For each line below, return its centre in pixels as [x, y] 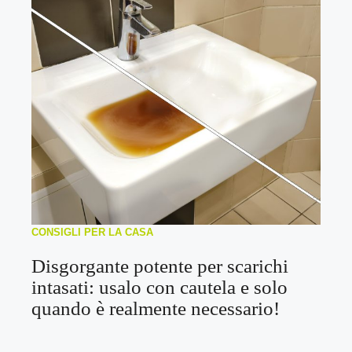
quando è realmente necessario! [156, 308]
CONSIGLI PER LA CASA [92, 232]
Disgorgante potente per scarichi [160, 266]
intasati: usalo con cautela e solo [159, 287]
